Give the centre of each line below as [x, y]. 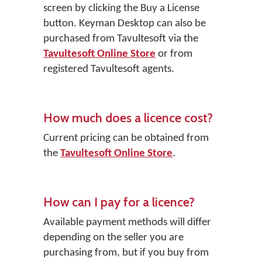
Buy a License [170, 8]
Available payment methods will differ [127, 223]
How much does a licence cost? [128, 118]
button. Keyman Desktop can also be [125, 24]
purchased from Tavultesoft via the [121, 39]
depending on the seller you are [113, 238]
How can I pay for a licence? [119, 202]
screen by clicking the [92, 8]
